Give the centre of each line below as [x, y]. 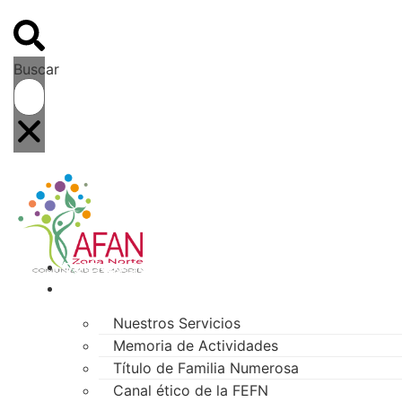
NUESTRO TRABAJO [132, 289]
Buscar [36, 70]
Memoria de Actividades [196, 346]
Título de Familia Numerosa [206, 368]
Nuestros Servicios [177, 323]
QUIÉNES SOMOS [122, 268]
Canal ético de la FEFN [191, 391]
